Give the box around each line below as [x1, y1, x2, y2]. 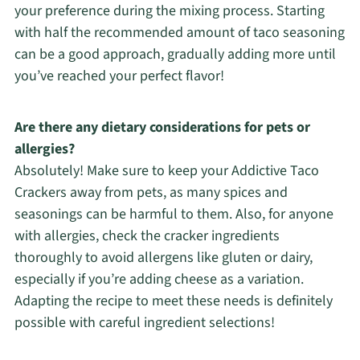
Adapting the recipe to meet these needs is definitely [14, 290, 333, 311]
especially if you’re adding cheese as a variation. [14, 268, 304, 289]
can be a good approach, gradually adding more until [14, 43, 336, 64]
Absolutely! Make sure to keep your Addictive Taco [14, 160, 319, 181]
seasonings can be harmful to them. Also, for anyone [14, 203, 333, 224]
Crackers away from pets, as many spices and [14, 182, 288, 202]
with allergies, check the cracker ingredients [14, 225, 280, 246]
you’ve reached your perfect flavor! [14, 65, 224, 86]
